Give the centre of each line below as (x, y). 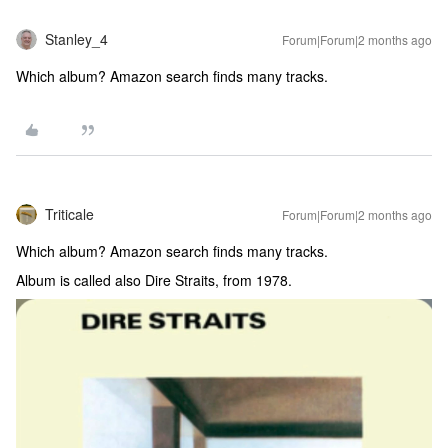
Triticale (69, 214)
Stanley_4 (76, 39)
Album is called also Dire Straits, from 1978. (154, 280)
